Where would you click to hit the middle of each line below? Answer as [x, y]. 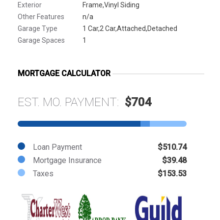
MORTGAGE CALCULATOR [64, 73]
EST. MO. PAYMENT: [71, 102]
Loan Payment [57, 147]
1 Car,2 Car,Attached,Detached [130, 28]
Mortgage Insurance [67, 160]
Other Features [41, 16]
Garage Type [38, 28]
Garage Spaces [41, 40]
